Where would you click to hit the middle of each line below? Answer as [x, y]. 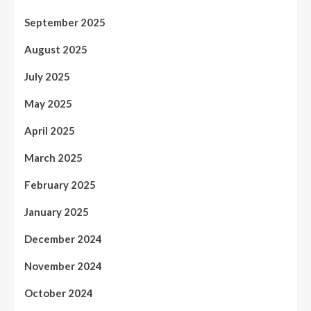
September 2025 [65, 23]
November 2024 [63, 266]
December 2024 [63, 239]
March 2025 [53, 158]
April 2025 [50, 131]
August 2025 [56, 50]
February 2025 [60, 185]
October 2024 [59, 293]
